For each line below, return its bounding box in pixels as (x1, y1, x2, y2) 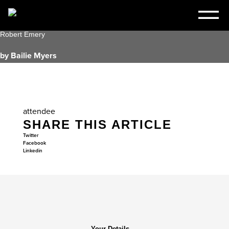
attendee (22, 105, 55, 117)
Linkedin (22, 147, 42, 154)
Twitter (22, 131, 38, 139)
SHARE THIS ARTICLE (22, 118, 172, 131)
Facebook (22, 139, 46, 147)
